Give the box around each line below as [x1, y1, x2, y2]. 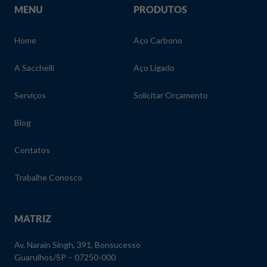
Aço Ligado [133, 62, 175, 73]
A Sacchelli [14, 62, 54, 73]
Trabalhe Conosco [14, 172, 82, 182]
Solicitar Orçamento [133, 89, 208, 100]
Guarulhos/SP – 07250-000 [14, 252, 116, 263]
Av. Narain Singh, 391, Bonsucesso [14, 240, 141, 250]
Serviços [14, 89, 46, 100]
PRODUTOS [133, 3, 187, 15]
